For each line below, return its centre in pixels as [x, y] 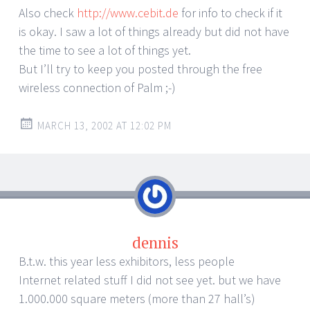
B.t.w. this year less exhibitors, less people [127, 262]
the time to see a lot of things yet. [105, 51]
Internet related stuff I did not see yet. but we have [150, 280]
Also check [48, 13]
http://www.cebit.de [128, 13]
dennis [155, 243]
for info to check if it [230, 13]
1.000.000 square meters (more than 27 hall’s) [137, 299]
